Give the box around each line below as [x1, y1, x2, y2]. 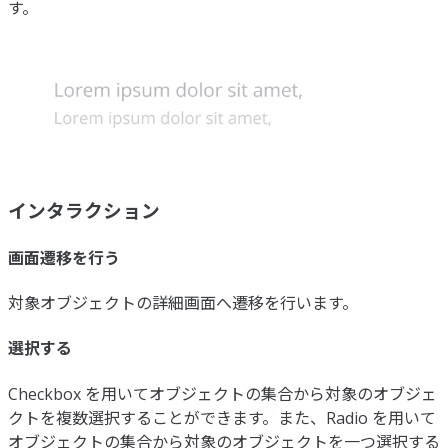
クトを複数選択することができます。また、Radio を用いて [8, 406, 436, 429]
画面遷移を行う [8, 246, 120, 269]
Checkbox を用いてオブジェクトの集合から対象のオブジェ [8, 382, 437, 405]
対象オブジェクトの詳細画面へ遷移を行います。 [8, 291, 358, 314]
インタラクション [8, 198, 160, 224]
